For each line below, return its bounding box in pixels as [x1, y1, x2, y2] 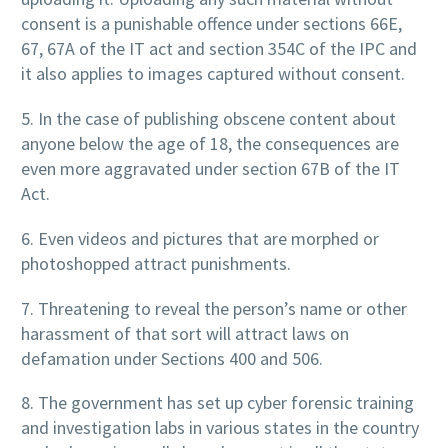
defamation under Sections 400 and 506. [21, 346, 323, 370]
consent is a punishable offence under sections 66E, [21, 12, 402, 36]
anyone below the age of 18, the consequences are [21, 131, 399, 155]
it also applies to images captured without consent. [21, 62, 405, 86]
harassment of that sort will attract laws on [21, 321, 349, 345]
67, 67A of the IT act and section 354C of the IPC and [21, 37, 417, 61]
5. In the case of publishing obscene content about [21, 106, 396, 130]
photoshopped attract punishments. [21, 251, 291, 275]
